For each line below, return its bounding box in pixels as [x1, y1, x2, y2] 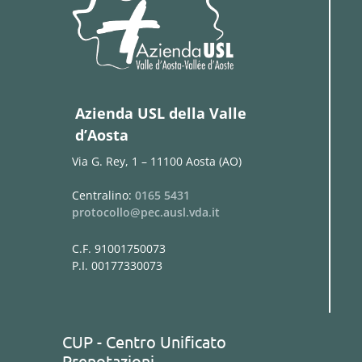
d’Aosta [75, 125, 128, 145]
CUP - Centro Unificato [62, 331, 226, 351]
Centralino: [72, 187, 132, 203]
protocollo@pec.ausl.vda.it [72, 204, 220, 220]
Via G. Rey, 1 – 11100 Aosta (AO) [72, 154, 242, 169]
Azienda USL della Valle [75, 103, 246, 123]
